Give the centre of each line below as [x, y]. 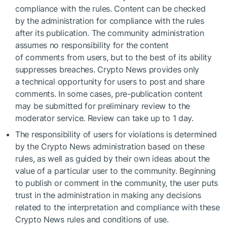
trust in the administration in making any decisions [108, 195]
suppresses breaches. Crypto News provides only [107, 69]
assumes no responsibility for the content [92, 45]
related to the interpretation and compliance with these [118, 207]
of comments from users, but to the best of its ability [113, 57]
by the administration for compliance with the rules [110, 21]
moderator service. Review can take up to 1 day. [104, 118]
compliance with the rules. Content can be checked [110, 9]
